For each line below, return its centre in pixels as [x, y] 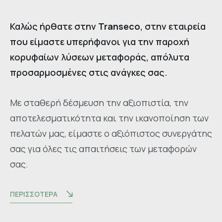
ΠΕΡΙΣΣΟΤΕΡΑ [34, 194]
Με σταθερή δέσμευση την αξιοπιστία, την [99, 102]
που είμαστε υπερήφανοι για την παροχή [100, 41]
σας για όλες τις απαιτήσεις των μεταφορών [103, 148]
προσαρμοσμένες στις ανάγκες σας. [89, 72]
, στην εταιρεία [173, 26]
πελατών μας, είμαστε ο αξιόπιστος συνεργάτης [111, 133]
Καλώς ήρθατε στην [54, 26]
